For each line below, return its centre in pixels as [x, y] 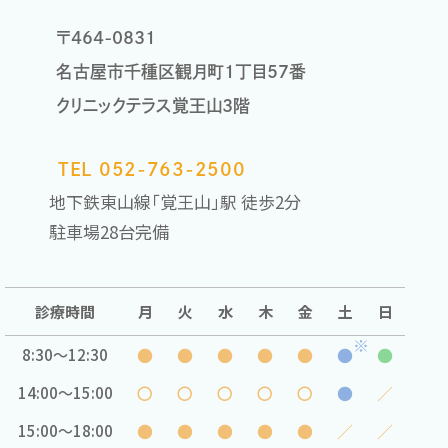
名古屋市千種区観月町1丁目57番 [181, 71]
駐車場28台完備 [109, 231]
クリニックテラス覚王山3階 [153, 105]
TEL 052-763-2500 [152, 168]
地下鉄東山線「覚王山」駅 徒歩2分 [175, 201]
